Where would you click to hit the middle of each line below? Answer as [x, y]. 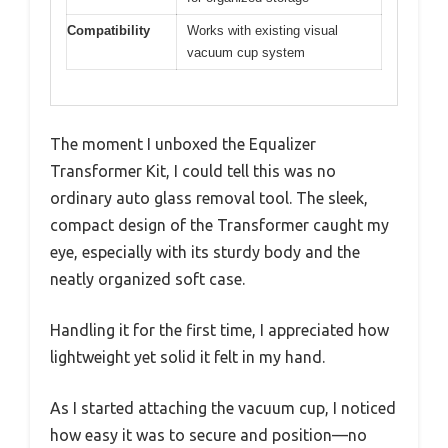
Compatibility [108, 31]
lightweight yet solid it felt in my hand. [187, 356]
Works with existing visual [262, 31]
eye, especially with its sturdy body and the [205, 251]
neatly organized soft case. [147, 278]
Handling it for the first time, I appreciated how [219, 329]
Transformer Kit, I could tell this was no [193, 170]
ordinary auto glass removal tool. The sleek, [209, 197]
